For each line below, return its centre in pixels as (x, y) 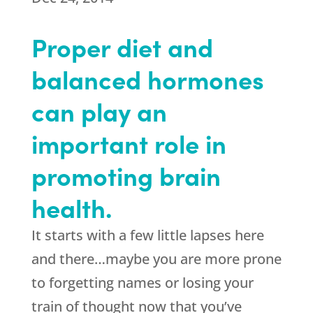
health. (72, 207)
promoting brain (126, 175)
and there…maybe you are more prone (156, 259)
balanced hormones (147, 79)
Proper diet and (122, 46)
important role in (129, 143)
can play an (99, 111)
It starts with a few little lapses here (147, 235)
